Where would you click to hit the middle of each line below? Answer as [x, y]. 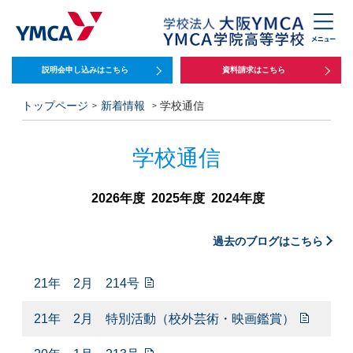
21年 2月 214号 [88, 283]
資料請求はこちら [254, 70]
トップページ [55, 106]
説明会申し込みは [73, 70]
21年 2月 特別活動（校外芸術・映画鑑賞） [166, 318]
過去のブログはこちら [268, 241]
